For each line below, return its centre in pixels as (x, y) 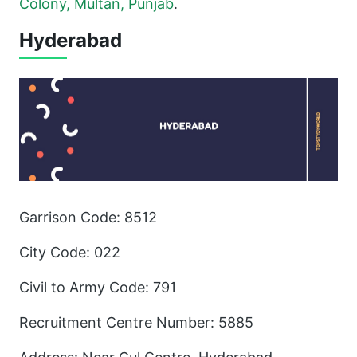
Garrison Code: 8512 (88, 217)
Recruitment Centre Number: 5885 (136, 322)
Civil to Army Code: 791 (98, 287)
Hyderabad (71, 40)
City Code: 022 (70, 252)
